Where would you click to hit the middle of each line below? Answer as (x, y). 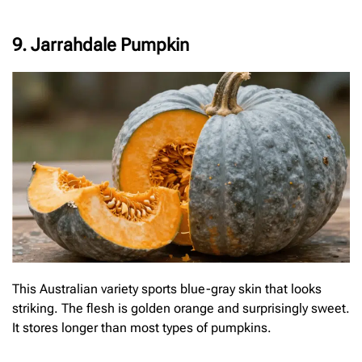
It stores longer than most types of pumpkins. (142, 327)
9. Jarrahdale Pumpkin (101, 45)
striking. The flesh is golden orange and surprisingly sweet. (181, 308)
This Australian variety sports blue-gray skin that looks (167, 288)
